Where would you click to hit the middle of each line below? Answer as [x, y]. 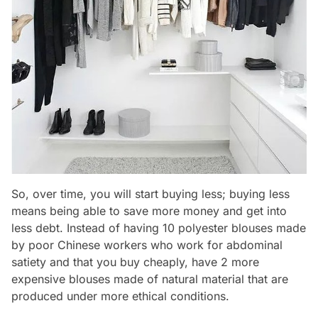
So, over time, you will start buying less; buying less [150, 194]
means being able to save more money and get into [149, 211]
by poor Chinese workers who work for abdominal [147, 245]
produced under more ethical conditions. [120, 296]
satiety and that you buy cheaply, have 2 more [135, 262]
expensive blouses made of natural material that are [150, 279]
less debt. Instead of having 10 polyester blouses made [159, 228]
